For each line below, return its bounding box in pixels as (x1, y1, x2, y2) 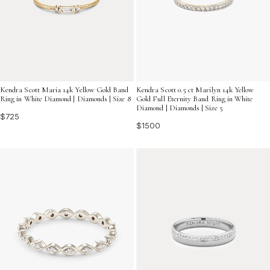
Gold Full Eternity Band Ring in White (136, 94, 253, 104)
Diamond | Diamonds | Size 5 (136, 103, 223, 113)
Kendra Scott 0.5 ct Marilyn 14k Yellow (136, 85, 254, 95)
